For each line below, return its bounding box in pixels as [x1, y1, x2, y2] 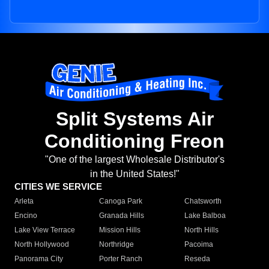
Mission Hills [99, 226, 141, 235]
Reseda [184, 255, 210, 264]
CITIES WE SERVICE [14, 181, 102, 192]
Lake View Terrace [14, 226, 75, 235]
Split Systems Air [55, 108, 214, 130]
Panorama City [14, 255, 63, 264]
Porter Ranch [99, 255, 143, 264]
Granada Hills [99, 211, 145, 220]
